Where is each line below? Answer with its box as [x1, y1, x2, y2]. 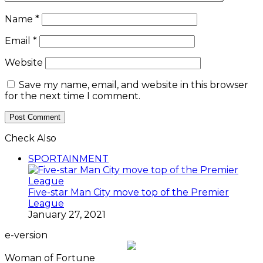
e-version [5, 230, 48, 241]
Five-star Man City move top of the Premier [28, 187, 229, 198]
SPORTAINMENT [28, 153, 109, 165]
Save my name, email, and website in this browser [19, 79, 248, 91]
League [28, 198, 64, 210]
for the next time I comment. [5, 90, 140, 102]
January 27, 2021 [28, 209, 106, 221]
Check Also [5, 133, 56, 144]
